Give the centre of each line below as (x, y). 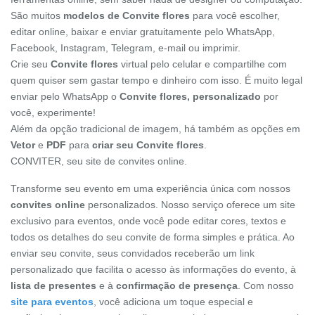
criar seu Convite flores (148, 145)
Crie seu (31, 64)
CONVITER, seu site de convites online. (99, 161)
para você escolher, (235, 16)
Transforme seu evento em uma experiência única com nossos (150, 189)
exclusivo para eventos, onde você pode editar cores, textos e (148, 221)
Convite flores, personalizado (190, 97)
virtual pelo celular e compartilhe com (202, 64)
